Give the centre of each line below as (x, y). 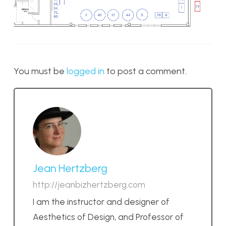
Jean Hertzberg (70, 168)
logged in (86, 71)
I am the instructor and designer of (101, 202)
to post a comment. (146, 71)
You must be (40, 71)
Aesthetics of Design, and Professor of (108, 217)
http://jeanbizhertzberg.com (89, 185)
